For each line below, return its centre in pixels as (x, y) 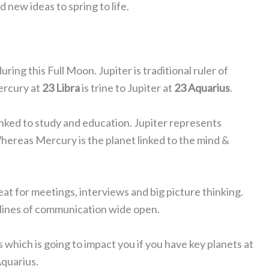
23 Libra (61, 87)
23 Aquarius (202, 87)
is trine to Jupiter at (127, 87)
